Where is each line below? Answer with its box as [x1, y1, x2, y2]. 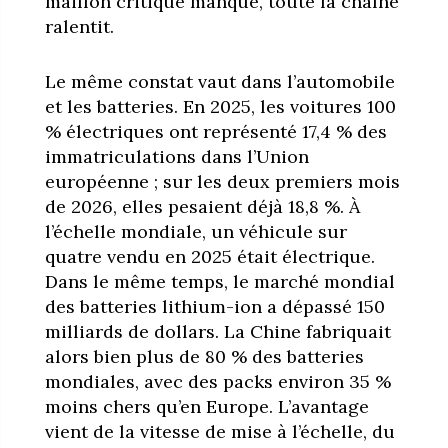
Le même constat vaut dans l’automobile [44, 69, 395, 93]
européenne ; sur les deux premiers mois [44, 169, 400, 193]
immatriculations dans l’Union [44, 144, 309, 168]
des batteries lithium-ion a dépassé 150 [44, 294, 385, 318]
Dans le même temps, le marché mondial [44, 269, 395, 293]
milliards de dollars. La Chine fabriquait [44, 319, 391, 343]
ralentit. [44, 14, 114, 38]
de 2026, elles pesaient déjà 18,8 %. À [44, 194, 360, 218]
